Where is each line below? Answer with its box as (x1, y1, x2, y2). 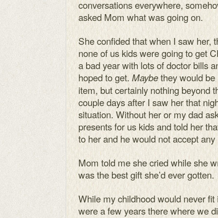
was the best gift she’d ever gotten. (78, 168, 214, 181)
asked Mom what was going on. (78, 10, 203, 23)
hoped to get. (78, 71, 132, 84)
